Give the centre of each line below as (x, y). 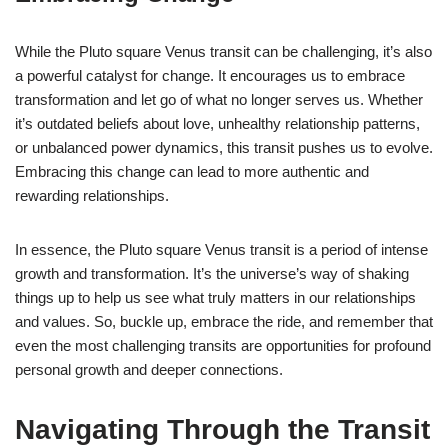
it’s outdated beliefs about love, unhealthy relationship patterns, (217, 123)
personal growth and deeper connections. (149, 369)
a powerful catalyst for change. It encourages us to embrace (210, 75)
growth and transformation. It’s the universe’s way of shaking (212, 273)
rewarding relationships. (92, 195)
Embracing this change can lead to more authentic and (192, 171)
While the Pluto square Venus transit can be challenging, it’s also (223, 51)
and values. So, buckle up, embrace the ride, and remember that (224, 321)
